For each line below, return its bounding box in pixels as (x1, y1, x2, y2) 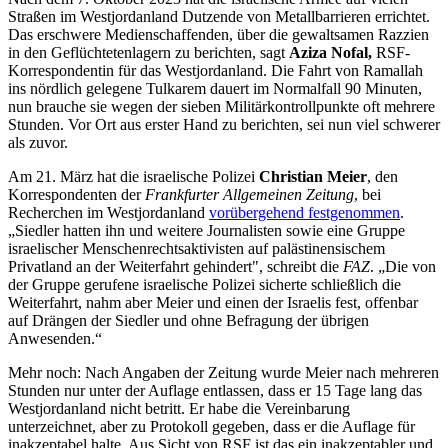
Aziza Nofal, (289, 44, 376, 62)
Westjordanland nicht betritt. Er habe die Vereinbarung (8, 400, 350, 418)
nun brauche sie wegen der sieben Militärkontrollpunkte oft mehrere (8, 98, 435, 116)
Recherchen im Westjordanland (8, 204, 209, 222)
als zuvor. (8, 134, 68, 152)
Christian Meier (259, 168, 367, 186)
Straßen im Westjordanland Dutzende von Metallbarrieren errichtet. (8, 8, 430, 26)
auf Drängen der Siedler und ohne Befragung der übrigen (8, 312, 369, 330)
